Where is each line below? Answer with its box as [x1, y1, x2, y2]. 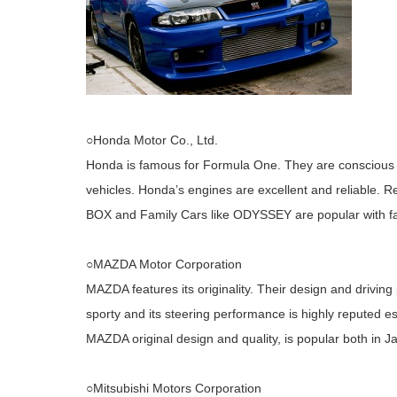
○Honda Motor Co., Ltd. [86, 133, 218, 147]
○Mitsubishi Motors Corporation [86, 381, 261, 395]
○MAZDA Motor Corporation [86, 257, 242, 271]
